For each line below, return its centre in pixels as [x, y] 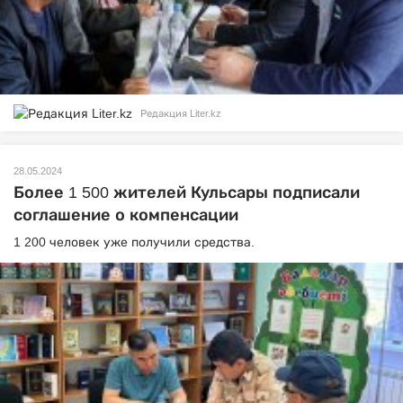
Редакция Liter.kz [181, 114]
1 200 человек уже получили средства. [134, 242]
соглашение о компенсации [126, 215]
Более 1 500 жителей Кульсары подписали [187, 193]
